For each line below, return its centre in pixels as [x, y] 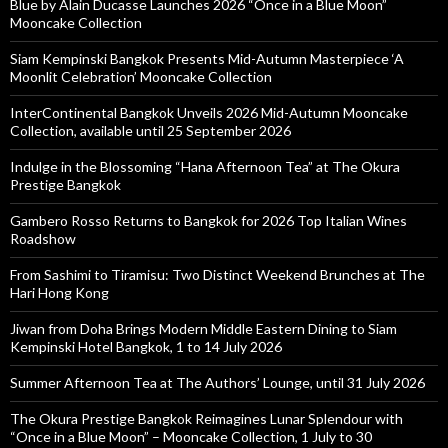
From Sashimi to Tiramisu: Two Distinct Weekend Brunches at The [217, 274]
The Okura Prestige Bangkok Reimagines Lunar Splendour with [206, 418]
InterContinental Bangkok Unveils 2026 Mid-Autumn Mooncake [209, 112]
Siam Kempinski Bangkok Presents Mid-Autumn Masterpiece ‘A [207, 58]
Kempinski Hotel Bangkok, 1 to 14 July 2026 [146, 346]
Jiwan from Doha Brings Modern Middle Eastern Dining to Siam [203, 328]
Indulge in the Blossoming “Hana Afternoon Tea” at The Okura [205, 166]
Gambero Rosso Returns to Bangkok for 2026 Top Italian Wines [208, 220]
